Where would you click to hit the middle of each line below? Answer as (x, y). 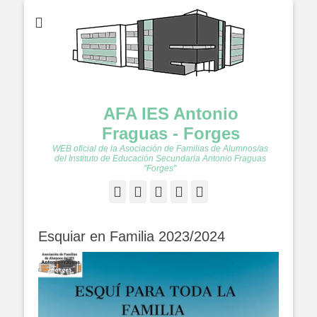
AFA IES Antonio (171, 114)
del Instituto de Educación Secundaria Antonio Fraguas (160, 158)
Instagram (232, 191)
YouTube (208, 191)
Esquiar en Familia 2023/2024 (132, 236)
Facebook (149, 191)
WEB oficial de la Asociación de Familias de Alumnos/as (160, 149)
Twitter (162, 191)
